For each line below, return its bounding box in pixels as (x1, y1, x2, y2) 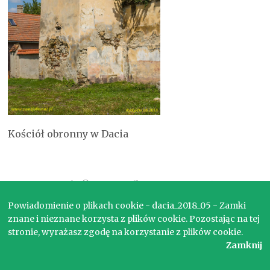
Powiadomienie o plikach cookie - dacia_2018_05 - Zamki (8, 200, 246, 211)
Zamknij (225, 240, 262, 251)
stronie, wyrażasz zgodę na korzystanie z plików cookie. (8, 227, 243, 237)
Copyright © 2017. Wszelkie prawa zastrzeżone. (37, 178, 233, 190)
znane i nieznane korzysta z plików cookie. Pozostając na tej (8, 213, 260, 224)
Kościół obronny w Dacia (8, 127, 129, 140)
